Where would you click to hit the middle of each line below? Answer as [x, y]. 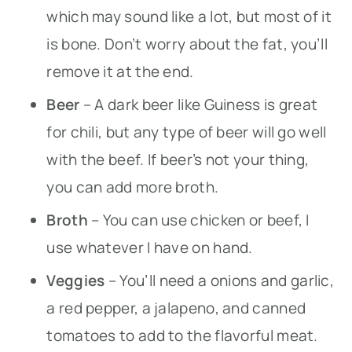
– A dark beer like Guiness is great [200, 104]
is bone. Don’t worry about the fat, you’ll [187, 44]
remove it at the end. [120, 71]
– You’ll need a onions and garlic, [219, 280]
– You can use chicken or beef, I [198, 220]
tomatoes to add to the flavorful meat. [182, 335]
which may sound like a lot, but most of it [189, 16]
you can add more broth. [133, 187]
